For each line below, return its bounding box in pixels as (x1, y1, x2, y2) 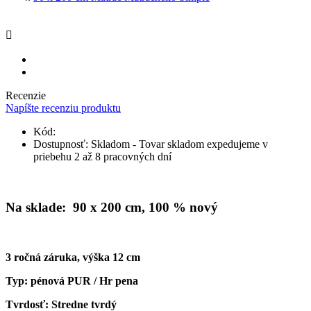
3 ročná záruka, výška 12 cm (6, 251, 140, 264)
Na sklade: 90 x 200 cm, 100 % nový (6, 199, 218, 215)
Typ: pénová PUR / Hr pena (6, 275, 138, 287)
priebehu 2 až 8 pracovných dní (33, 150, 171, 162)
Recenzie (6, 89, 46, 101)
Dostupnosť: (33, 137, 88, 150)
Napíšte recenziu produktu (6, 101, 121, 114)
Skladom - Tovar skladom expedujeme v (91, 137, 268, 150)
